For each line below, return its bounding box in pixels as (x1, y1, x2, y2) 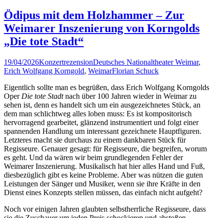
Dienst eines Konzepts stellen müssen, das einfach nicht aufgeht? (4, 188, 202, 197)
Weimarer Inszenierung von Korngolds (4, 22, 200, 35)
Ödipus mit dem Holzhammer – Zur (4, 9, 184, 22)
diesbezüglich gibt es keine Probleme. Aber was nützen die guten (4, 171, 203, 180)
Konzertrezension (39, 58, 93, 67)
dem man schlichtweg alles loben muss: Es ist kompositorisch (4, 109, 192, 118)
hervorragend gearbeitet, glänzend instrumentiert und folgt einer (4, 118, 199, 127)
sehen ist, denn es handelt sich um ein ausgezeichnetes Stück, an (4, 101, 200, 109)
